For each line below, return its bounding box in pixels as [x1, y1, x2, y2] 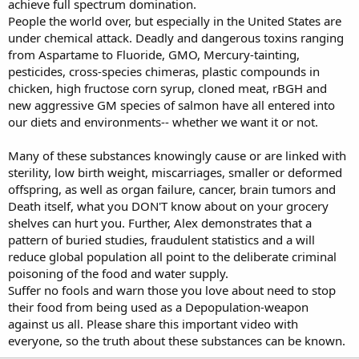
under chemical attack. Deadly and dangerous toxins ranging [8, 30, 344, 46]
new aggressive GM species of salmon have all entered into [8, 97, 335, 113]
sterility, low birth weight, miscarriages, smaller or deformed [8, 164, 342, 180]
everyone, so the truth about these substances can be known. [8, 333, 345, 349]
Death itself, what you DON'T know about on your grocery [8, 198, 329, 214]
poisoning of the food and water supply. [8, 265, 228, 281]
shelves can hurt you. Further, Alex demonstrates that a [8, 215, 312, 231]
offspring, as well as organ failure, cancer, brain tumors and [8, 181, 336, 197]
